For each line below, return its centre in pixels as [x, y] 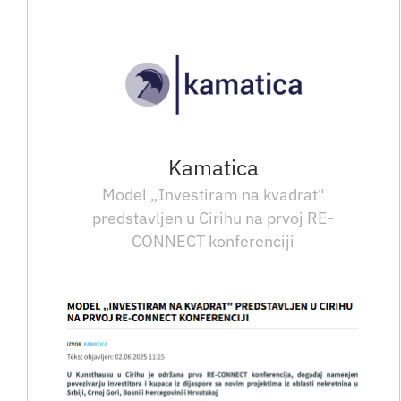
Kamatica [213, 167]
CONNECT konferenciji [213, 242]
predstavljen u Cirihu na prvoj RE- [213, 218]
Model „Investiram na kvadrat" [213, 195]
